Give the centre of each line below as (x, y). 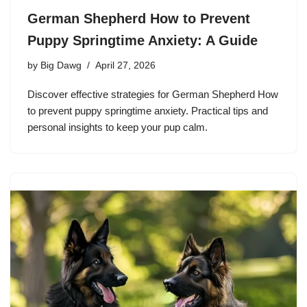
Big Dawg (61, 65)
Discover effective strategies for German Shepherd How (153, 94)
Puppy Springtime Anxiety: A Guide (143, 40)
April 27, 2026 (125, 65)
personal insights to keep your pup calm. (118, 127)
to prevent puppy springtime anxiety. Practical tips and (148, 110)
